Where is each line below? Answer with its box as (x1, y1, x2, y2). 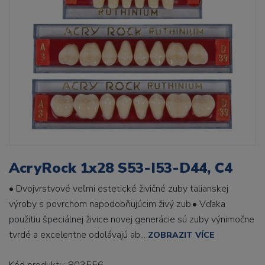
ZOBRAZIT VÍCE (148, 230, 215, 241)
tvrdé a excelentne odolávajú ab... (9, 228, 148, 241)
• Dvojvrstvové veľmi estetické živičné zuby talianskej (9, 182, 228, 195)
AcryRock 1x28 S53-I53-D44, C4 (9, 159, 232, 177)
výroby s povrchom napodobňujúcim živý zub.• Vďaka (9, 198, 225, 211)
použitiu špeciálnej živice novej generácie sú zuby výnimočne (9, 213, 254, 226)
